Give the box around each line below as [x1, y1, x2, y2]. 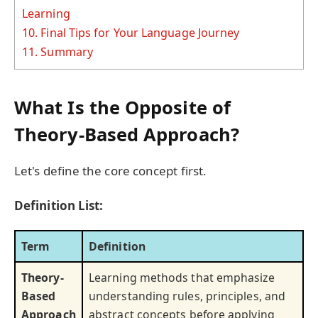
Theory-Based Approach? [14, 122, 239, 147]
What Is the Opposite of [14, 95, 231, 120]
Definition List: [14, 197, 104, 214]
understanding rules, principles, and [89, 287, 286, 304]
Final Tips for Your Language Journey [38, 24, 240, 40]
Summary [38, 43, 93, 60]
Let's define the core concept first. [14, 163, 207, 180]
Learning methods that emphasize [89, 269, 275, 285]
